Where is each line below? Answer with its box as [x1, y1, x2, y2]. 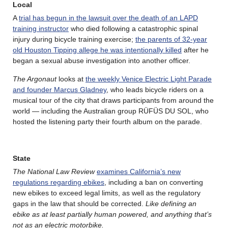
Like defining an [146, 199, 196, 208]
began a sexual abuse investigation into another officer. [13, 56, 190, 65]
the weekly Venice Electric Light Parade [85, 75, 212, 83]
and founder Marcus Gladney [13, 85, 106, 94]
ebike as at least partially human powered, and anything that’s [13, 210, 212, 219]
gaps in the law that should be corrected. [13, 199, 146, 208]
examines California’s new [97, 167, 181, 176]
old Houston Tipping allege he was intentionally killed [13, 46, 182, 54]
